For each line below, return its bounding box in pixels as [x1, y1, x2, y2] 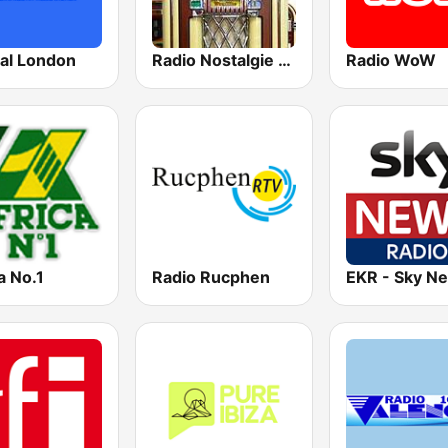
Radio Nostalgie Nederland [278, 49, 292, 70]
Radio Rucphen [152, 266, 271, 287]
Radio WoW [345, 49, 436, 70]
